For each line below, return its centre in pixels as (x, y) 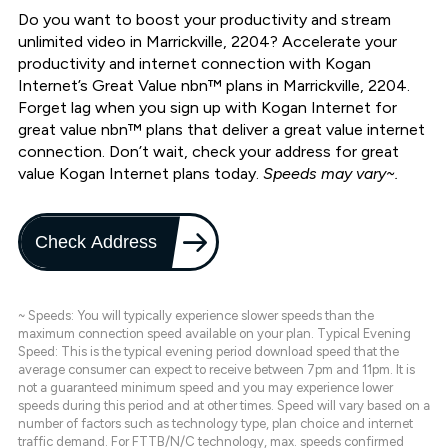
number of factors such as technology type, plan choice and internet (215, 424)
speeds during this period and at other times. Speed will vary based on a (224, 406)
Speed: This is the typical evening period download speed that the (208, 352)
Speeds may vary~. (330, 174)
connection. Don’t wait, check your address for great (208, 152)
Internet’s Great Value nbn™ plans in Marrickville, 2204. (214, 86)
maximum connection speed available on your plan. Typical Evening (214, 334)
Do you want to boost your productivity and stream (204, 20)
